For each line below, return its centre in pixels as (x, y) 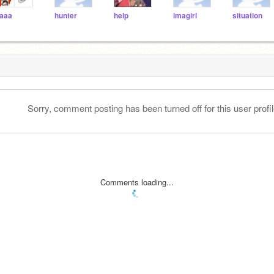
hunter (66, 16)
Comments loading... (137, 182)
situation (247, 16)
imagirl (185, 16)
